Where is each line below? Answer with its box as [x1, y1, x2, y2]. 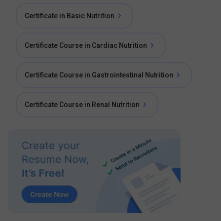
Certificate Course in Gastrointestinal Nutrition [25, 71, 173, 79]
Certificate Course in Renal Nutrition [25, 101, 140, 109]
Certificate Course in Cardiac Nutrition [25, 41, 147, 49]
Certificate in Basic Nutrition [25, 12, 114, 20]
